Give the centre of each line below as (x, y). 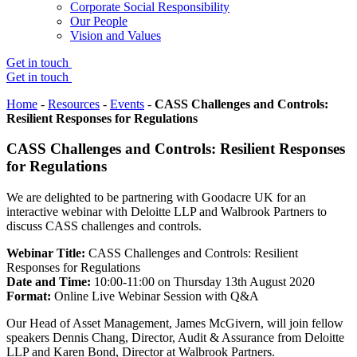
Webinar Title (44, 253)
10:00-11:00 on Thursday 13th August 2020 (203, 282)
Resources (74, 104)
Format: (29, 296)
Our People (99, 21)
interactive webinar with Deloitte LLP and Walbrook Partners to (167, 212)
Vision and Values (116, 35)
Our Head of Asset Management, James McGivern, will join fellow (175, 324)
